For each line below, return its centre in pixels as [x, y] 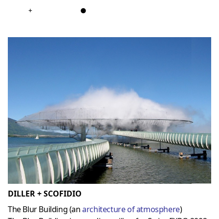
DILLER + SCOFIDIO [45, 193]
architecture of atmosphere [131, 209]
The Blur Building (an [45, 209]
